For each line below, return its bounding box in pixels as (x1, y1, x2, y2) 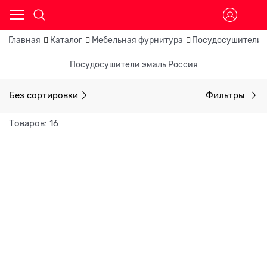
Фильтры (206, 90, 247, 100)
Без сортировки (9, 90, 78, 100)
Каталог (49, 35, 82, 45)
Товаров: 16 (9, 118, 58, 128)
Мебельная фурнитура (91, 35, 183, 45)
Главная (8, 35, 41, 45)
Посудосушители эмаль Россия (69, 59, 198, 69)
